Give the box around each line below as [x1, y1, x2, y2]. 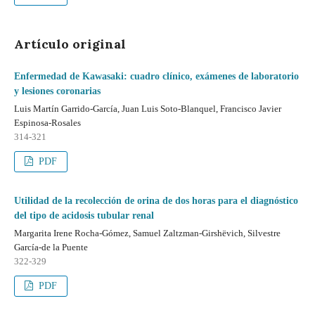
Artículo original [14, 36, 126, 52]
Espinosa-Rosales [14, 117, 81, 128]
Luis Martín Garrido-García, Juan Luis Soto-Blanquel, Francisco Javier [14, 103, 281, 114]
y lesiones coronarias [14, 86, 101, 96]
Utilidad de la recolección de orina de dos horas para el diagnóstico [14, 195, 298, 206]
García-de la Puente [14, 242, 88, 252]
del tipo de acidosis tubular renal [14, 210, 154, 221]
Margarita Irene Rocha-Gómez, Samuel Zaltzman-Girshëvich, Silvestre [14, 228, 281, 238]
